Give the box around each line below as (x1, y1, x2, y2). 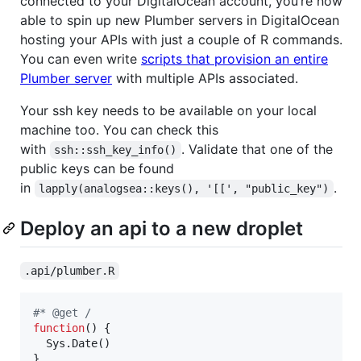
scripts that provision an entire (141, 50, 328, 67)
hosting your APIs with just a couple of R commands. (20, 31, 342, 48)
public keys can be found (20, 160, 174, 176)
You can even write (20, 50, 141, 67)
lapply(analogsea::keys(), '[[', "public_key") (39, 181, 330, 195)
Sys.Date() (33, 337, 110, 351)
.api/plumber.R (24, 264, 115, 278)
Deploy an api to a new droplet (20, 216, 303, 240)
